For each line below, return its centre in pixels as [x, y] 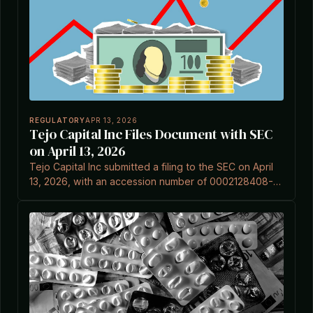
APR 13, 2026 [111, 120]
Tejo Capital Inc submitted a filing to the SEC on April [151, 167]
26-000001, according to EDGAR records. [126, 196]
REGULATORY [57, 120]
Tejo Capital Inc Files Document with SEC [151, 134]
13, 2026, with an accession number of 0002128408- [151, 181]
